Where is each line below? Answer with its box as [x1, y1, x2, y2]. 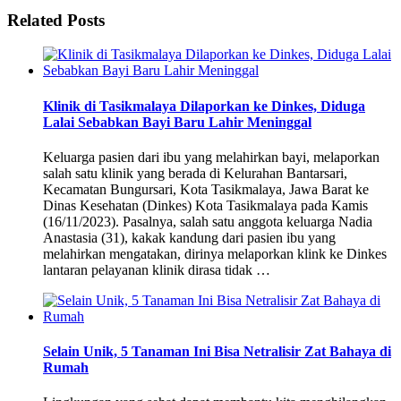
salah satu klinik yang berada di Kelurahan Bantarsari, [43, 165, 347, 181]
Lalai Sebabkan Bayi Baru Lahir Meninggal [43, 114, 311, 130]
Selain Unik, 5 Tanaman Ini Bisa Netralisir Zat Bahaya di [43, 344, 391, 360]
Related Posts [7, 10, 105, 30]
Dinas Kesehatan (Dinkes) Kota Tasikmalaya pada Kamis [43, 197, 368, 213]
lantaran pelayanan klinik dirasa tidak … [43, 261, 270, 277]
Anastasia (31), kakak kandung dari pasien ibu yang [43, 229, 336, 245]
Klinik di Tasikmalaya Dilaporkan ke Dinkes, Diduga [43, 98, 365, 114]
